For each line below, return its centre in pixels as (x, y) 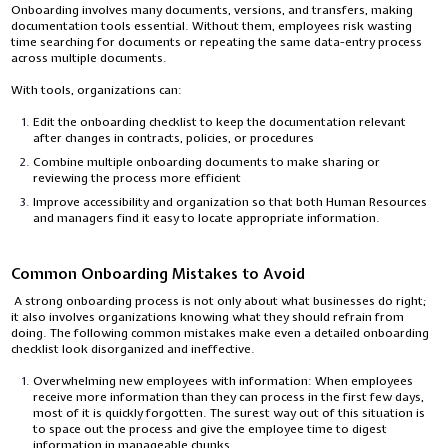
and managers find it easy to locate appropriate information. (207, 218)
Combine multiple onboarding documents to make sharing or (207, 162)
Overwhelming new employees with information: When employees (223, 380)
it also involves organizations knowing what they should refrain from (208, 316)
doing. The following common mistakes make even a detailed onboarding (220, 332)
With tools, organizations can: (97, 90)
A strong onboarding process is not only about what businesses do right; (219, 300)
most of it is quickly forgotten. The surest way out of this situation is (229, 412)
